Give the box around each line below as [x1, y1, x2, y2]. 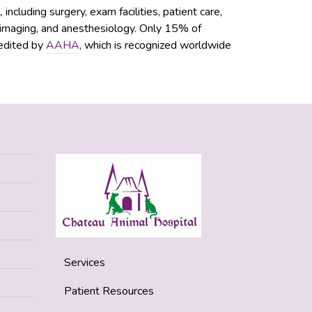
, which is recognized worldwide [79, 38, 231, 53]
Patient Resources [64, 283, 154, 299]
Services [64, 255, 105, 270]
